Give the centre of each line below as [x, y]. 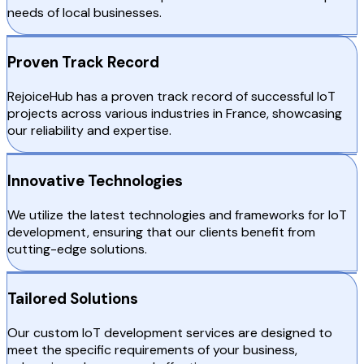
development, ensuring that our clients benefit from [161, 232]
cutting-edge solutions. [77, 249]
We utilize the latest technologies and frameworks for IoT [177, 214]
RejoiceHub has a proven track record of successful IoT [171, 97]
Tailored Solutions [73, 299]
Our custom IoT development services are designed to [170, 333]
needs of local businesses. [84, 12]
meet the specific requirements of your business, [152, 350]
